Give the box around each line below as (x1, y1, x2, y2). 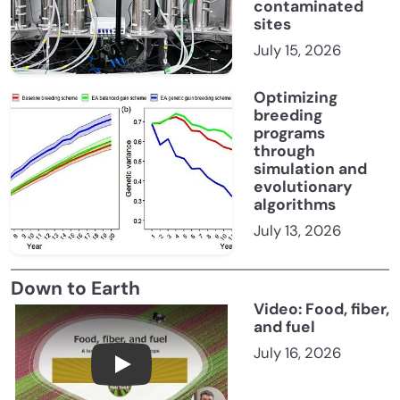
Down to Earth (11, 276, 140, 302)
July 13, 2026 (254, 221, 341, 241)
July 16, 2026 (254, 344, 341, 363)
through (254, 141, 315, 162)
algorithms (254, 195, 336, 215)
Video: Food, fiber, (254, 299, 389, 320)
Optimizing (254, 87, 337, 108)
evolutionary (254, 177, 353, 197)
